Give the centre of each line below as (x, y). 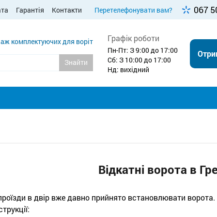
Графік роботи (133, 38)
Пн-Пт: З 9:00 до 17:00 (143, 50)
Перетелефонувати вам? (134, 10)
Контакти (67, 10)
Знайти (76, 62)
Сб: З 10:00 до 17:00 (139, 60)
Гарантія (30, 10)
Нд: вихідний (128, 70)
